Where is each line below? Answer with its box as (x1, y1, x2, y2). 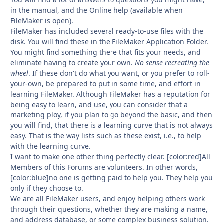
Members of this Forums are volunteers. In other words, (10, 162, 198, 172)
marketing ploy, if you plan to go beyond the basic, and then (10, 110, 212, 119)
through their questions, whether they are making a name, (10, 204, 208, 214)
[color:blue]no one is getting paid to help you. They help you (10, 172, 213, 182)
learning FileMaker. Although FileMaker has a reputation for (10, 89, 210, 99)
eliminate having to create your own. (10, 57, 135, 67)
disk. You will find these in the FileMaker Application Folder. (10, 36, 208, 46)
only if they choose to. (10, 183, 83, 193)
